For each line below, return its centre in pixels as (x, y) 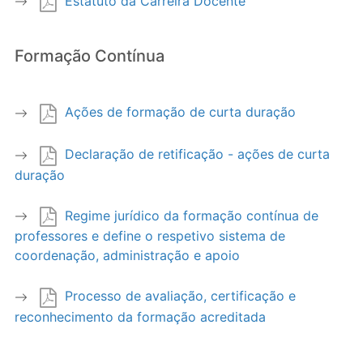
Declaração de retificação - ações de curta (197, 154)
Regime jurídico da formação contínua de (192, 215)
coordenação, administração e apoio (127, 256)
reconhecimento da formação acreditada (140, 316)
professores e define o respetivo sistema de (150, 236)
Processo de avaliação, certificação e (180, 296)
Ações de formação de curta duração (180, 112)
